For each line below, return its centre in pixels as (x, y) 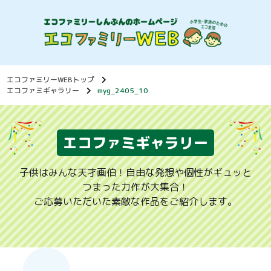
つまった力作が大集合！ (135, 187)
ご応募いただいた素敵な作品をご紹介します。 (135, 202)
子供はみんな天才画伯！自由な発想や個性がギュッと (135, 173)
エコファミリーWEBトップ (51, 80)
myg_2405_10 (123, 91)
